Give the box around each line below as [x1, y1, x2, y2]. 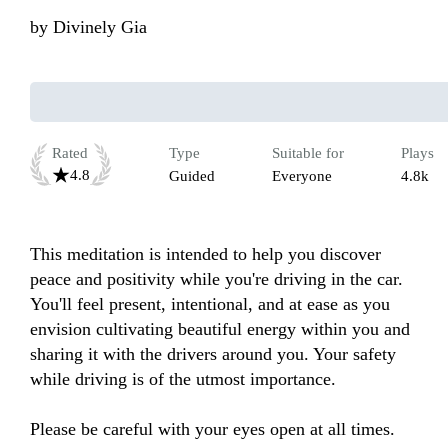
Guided [169, 168, 215, 185]
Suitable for [272, 145, 344, 162]
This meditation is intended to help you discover [30, 244, 381, 265]
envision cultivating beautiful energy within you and [30, 319, 410, 340]
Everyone [272, 168, 332, 185]
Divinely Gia [53, 17, 147, 38]
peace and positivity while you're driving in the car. [30, 269, 403, 290]
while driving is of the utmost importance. [30, 369, 341, 390]
